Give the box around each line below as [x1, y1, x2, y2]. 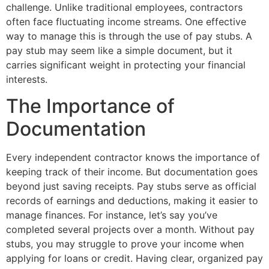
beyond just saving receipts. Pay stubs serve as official [6, 180, 256, 193]
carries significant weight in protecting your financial [6, 59, 246, 71]
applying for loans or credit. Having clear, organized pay [6, 252, 263, 265]
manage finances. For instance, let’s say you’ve [6, 209, 217, 222]
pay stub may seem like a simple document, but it [6, 44, 232, 56]
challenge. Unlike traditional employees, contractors [6, 1, 243, 13]
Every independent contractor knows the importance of [6, 151, 260, 164]
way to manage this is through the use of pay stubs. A [6, 30, 252, 42]
